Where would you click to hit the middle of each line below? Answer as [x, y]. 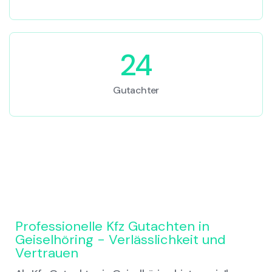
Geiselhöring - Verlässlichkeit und [121, 240]
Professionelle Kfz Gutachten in [112, 226]
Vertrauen [47, 253]
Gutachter [136, 90]
